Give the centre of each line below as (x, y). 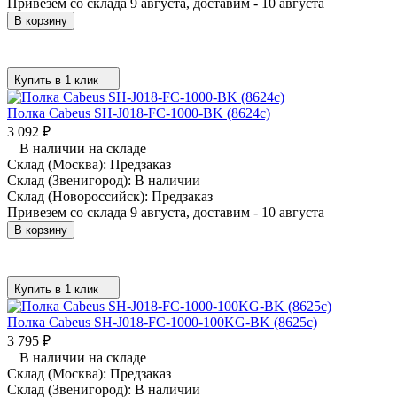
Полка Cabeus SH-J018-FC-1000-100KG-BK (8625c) (162, 322)
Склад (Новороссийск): (79, 196)
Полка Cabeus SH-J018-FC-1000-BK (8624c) (139, 113)
